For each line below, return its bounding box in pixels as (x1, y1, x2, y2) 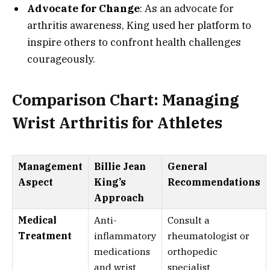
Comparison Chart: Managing (12, 89, 239, 110)
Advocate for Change (27, 2, 140, 16)
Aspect (18, 176, 53, 189)
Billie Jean (94, 160, 146, 173)
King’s (94, 176, 126, 189)
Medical (18, 214, 57, 227)
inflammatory (94, 230, 156, 242)
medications (94, 245, 150, 258)
